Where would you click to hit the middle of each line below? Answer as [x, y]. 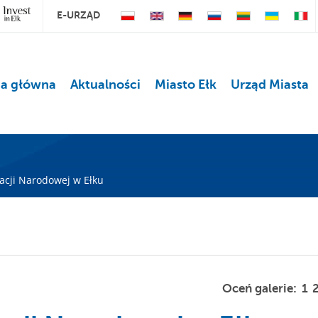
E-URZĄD [79, 15]
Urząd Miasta [269, 84]
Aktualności [105, 84]
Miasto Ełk [185, 84]
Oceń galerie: [261, 289]
